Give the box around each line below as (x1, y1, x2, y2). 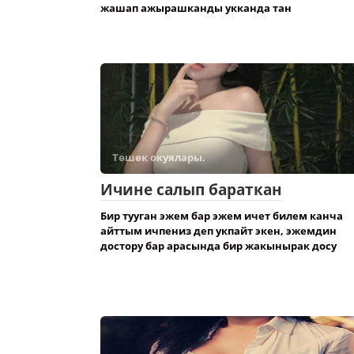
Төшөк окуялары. (112, 150, 205, 164)
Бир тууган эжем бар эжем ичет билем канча (100, 209, 343, 223)
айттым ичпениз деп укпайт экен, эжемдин (100, 224, 337, 238)
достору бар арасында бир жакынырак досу (100, 239, 337, 253)
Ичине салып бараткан (100, 179, 282, 200)
